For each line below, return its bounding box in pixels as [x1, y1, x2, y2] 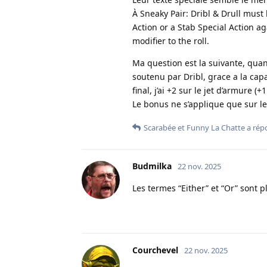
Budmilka [132, 160, 172, 172]
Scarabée [144, 122, 176, 133]
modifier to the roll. [132, 35, 209, 46]
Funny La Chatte [187, 122, 245, 133]
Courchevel [132, 244, 178, 256]
